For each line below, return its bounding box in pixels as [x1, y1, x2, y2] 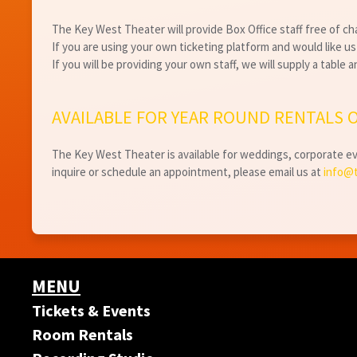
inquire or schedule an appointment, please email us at [52, 163, 324, 179]
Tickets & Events [32, 300, 151, 321]
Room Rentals [32, 324, 133, 345]
